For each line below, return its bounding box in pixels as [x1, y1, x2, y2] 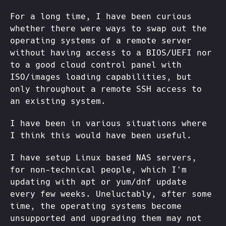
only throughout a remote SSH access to [10, 84, 202, 94]
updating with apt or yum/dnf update [10, 177, 187, 187]
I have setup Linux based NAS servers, [10, 152, 197, 162]
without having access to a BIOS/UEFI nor [10, 47, 212, 58]
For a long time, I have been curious [10, 11, 192, 21]
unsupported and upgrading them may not [10, 213, 202, 223]
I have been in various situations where [10, 118, 207, 128]
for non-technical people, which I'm [10, 164, 187, 175]
